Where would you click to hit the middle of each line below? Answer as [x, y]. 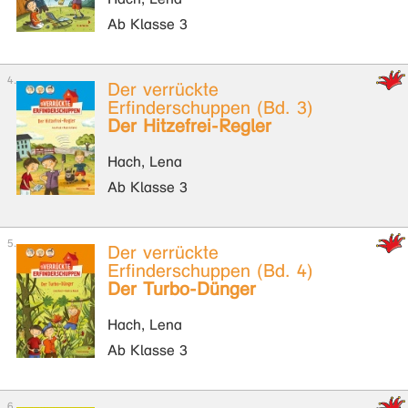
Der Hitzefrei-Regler [189, 126]
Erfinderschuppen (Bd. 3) [210, 108]
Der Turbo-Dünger [182, 289]
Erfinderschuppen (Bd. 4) [210, 271]
